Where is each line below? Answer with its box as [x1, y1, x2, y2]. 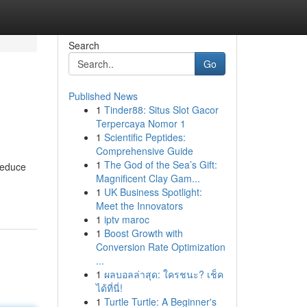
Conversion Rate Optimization [95, 240, 225, 254]
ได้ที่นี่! [95, 281, 123, 295]
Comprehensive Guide [95, 144, 193, 158]
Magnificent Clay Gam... [95, 171, 200, 185]
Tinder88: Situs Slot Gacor [103, 103, 219, 116]
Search [68, 38, 99, 52]
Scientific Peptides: [103, 130, 186, 144]
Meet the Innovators [95, 199, 183, 212]
